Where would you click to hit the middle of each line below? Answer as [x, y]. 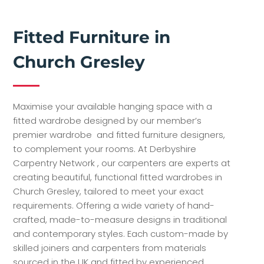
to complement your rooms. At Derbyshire [105, 148]
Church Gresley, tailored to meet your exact [109, 191]
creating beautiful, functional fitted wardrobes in [118, 177]
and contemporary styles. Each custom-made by [121, 233]
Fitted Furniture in [92, 37]
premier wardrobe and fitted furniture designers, [119, 134]
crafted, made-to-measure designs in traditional [120, 219]
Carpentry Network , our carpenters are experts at [122, 163]
